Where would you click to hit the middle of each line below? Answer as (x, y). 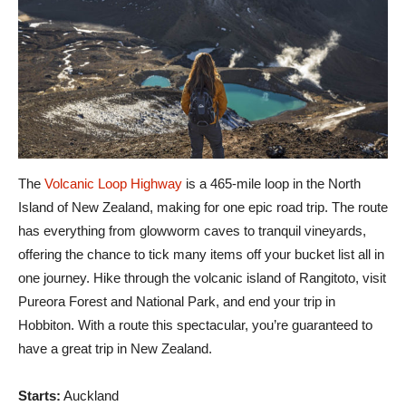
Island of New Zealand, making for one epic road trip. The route (203, 208)
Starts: (39, 396)
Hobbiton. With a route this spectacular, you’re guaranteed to (195, 325)
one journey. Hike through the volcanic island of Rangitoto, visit (202, 278)
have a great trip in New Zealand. (115, 349)
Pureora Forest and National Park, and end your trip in (177, 302)
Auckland (90, 396)
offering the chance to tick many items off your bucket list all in (201, 255)
